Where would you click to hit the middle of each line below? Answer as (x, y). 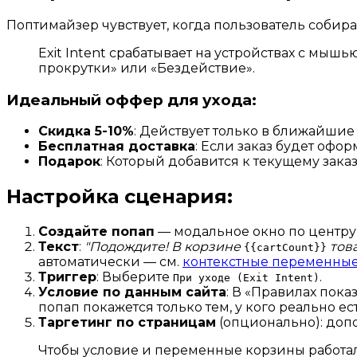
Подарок (69, 162)
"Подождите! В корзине (163, 247)
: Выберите (135, 277)
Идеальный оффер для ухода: (131, 100)
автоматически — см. (110, 262)
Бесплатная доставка (117, 147)
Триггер (67, 277)
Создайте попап (96, 232)
